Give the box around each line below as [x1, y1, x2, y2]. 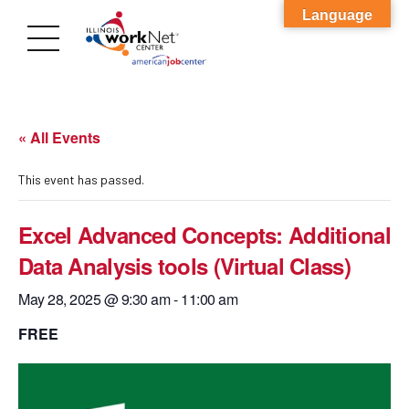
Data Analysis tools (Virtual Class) [18, 250, 351, 281]
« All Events [18, 127, 100, 148]
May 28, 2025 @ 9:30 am [18, 288, 171, 309]
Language [302, 7, 372, 23]
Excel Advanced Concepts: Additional [18, 219, 391, 250]
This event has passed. [18, 172, 144, 187]
